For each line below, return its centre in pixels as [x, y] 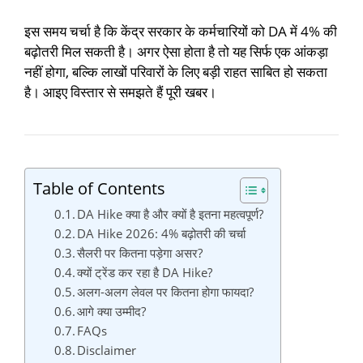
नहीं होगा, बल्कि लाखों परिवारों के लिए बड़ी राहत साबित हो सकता [176, 71]
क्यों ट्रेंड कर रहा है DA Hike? [145, 272]
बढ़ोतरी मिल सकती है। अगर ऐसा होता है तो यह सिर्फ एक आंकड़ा [176, 51]
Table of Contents [99, 188]
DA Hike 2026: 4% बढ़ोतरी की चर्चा [162, 233]
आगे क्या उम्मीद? [112, 311]
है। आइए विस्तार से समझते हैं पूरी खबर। [120, 92]
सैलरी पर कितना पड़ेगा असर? [140, 252]
